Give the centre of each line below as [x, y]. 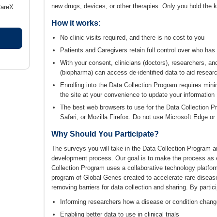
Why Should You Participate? [105, 134]
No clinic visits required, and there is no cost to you [132, 38]
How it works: [76, 23]
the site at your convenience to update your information [137, 95]
